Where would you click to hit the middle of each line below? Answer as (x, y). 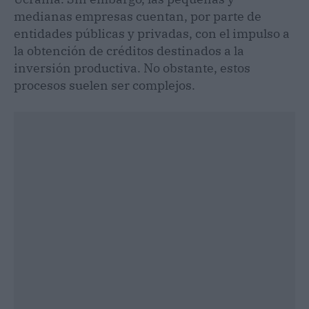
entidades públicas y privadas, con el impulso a (152, 33)
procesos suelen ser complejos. (106, 85)
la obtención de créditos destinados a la (129, 50)
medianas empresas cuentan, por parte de (138, 16)
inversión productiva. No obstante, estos (132, 68)
